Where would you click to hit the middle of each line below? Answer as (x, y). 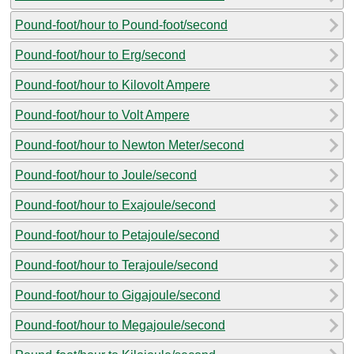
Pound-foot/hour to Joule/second (106, 175)
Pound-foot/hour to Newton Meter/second (130, 145)
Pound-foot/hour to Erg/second (100, 55)
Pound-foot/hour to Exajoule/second (115, 205)
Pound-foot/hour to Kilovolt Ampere (113, 85)
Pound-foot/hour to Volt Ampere (102, 115)
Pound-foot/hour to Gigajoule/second (118, 295)
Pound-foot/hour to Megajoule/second (120, 325)
